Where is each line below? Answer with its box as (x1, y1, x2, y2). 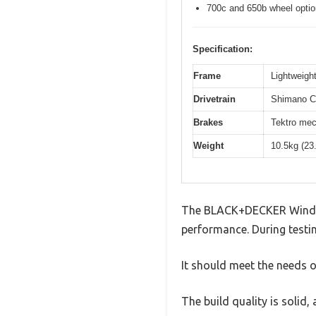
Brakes (193, 117, 223, 128)
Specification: (193, 44, 253, 55)
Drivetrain (193, 94, 236, 105)
